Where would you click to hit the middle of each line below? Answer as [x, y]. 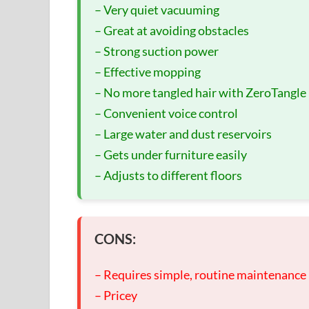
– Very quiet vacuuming [157, 9]
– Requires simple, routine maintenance [200, 274]
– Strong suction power [157, 51]
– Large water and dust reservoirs [183, 133]
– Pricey [116, 295]
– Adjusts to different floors [168, 175]
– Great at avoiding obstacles [172, 30]
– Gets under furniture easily [171, 154]
